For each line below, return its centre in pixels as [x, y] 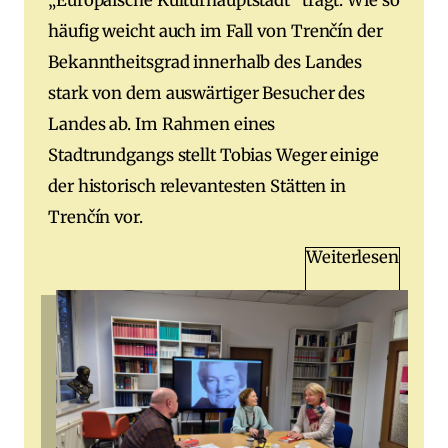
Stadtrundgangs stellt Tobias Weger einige [213, 155]
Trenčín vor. [95, 217]
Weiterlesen [352, 257]
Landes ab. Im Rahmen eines [162, 124]
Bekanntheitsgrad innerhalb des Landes [205, 62]
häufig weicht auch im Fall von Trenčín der [215, 31]
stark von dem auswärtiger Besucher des [207, 93]
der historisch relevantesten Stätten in [197, 186]
